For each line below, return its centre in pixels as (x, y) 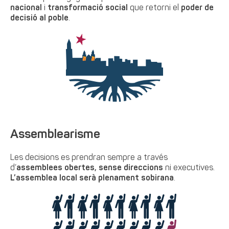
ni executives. (189, 168)
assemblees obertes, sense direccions (90, 168)
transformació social (87, 8)
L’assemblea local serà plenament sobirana (92, 178)
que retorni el (155, 8)
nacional (26, 8)
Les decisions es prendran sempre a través (89, 158)
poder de (198, 8)
